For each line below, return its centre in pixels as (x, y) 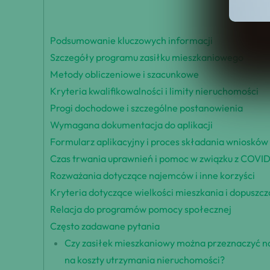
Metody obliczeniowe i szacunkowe (124, 74)
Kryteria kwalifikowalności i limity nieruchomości (154, 91)
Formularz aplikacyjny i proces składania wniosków (159, 142)
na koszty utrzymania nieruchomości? (145, 260)
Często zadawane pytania (105, 226)
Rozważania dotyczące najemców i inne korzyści (152, 176)
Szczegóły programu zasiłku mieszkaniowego (147, 58)
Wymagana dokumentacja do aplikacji (131, 125)
